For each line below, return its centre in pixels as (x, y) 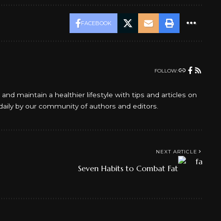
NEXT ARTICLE (176, 151)
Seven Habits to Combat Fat (128, 168)
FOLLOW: (166, 71)
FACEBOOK (96, 23)
